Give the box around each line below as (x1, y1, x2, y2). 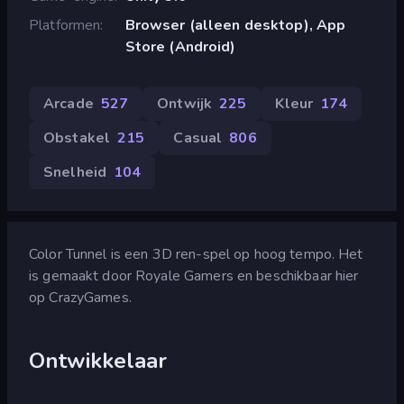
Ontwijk (157, 93, 212, 114)
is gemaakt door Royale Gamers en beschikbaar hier (29, 265, 359, 286)
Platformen (29, 14, 101, 35)
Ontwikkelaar (29, 345, 168, 375)
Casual (173, 127, 223, 148)
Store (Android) (124, 36, 236, 57)
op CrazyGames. (29, 287, 132, 308)
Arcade (43, 93, 94, 114)
